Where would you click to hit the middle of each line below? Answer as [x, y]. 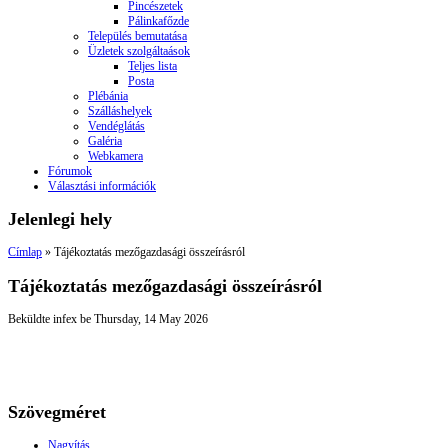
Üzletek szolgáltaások [139, 51]
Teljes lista [152, 66]
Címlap [25, 252]
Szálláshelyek [120, 111]
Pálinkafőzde [158, 21]
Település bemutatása [137, 36]
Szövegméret [57, 411]
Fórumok [70, 171]
